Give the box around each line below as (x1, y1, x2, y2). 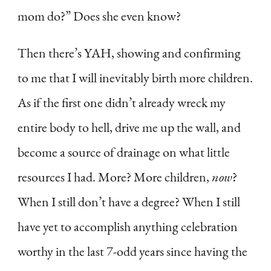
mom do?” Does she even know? (18, 7, 181, 25)
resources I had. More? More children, (18, 168, 212, 186)
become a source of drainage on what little (18, 143, 230, 161)
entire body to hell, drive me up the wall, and (18, 118, 241, 136)
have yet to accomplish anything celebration (18, 217, 238, 235)
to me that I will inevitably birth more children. (18, 68, 253, 87)
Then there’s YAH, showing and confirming (18, 44, 241, 62)
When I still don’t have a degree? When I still (18, 192, 240, 211)
